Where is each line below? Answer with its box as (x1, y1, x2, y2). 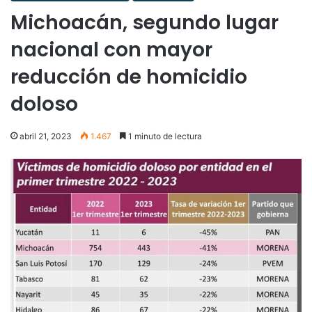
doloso (10, 90, 78, 118)
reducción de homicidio (10, 63, 247, 91)
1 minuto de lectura (126, 130, 202, 141)
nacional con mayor (10, 36, 212, 63)
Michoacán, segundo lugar (10, 8, 279, 36)
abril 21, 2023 (19, 130, 72, 141)
